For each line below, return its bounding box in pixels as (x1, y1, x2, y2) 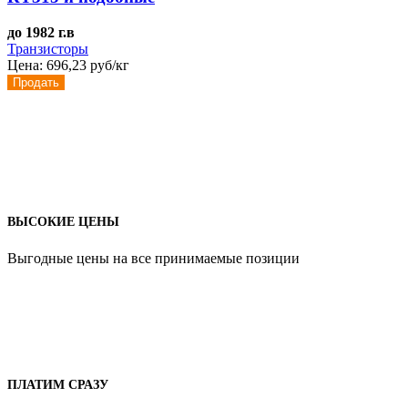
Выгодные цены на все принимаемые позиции (7, 250, 300, 266)
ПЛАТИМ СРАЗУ (7, 377, 108, 392)
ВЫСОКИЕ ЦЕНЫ (7, 215, 119, 229)
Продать (13, 75, 59, 89)
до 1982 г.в (7, 24, 75, 40)
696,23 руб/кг (46, 56, 129, 73)
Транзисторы (7, 40, 88, 56)
